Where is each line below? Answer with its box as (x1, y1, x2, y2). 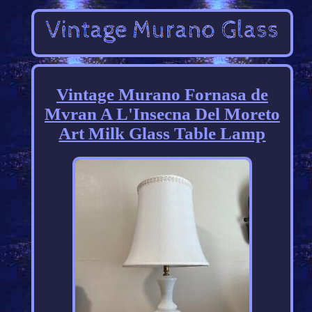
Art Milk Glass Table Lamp (58, 124, 266, 143)
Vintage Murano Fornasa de (56, 85, 268, 104)
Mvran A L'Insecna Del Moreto (44, 104, 280, 124)
